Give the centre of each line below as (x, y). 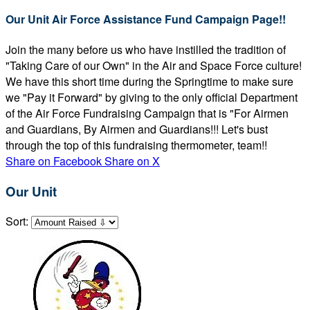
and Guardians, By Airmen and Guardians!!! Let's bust (137, 129)
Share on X (132, 161)
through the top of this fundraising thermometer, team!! (136, 145)
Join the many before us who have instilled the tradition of (146, 49)
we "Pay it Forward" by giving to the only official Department (152, 97)
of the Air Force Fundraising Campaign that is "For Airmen (147, 113)
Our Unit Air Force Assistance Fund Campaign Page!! (146, 19)
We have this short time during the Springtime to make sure (149, 81)
